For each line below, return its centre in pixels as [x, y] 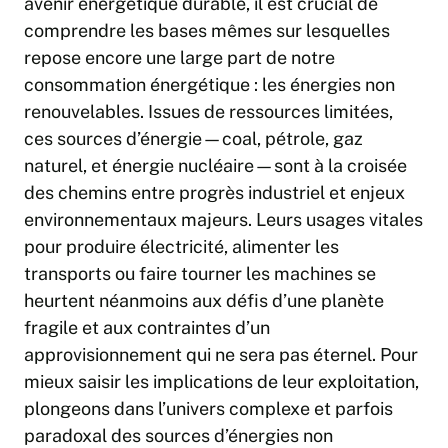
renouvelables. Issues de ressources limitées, [208, 112]
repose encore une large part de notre [179, 58]
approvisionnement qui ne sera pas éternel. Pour [221, 355]
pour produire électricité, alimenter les [181, 247]
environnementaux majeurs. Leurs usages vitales [223, 220]
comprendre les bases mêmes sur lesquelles [207, 31]
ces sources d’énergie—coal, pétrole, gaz [193, 139]
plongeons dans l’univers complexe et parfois [208, 409]
